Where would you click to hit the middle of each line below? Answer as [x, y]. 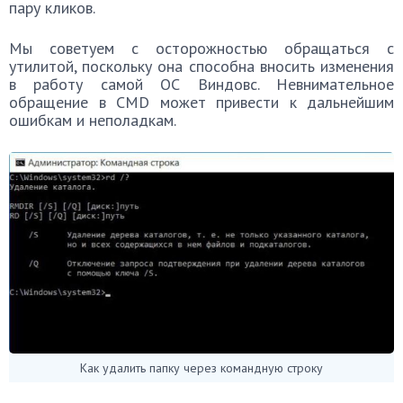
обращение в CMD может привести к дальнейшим [201, 102]
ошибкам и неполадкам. [93, 120]
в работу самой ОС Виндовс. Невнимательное [201, 84]
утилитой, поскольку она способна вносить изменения [201, 66]
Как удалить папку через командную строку [201, 368]
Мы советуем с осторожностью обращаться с [201, 48]
